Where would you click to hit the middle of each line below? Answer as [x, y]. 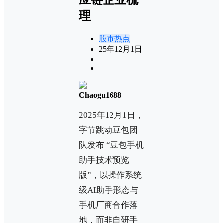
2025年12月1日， [111, 115]
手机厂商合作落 [108, 205]
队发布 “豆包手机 [111, 145]
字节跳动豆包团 [108, 130]
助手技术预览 [104, 160]
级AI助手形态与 [109, 190]
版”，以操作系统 [110, 175]
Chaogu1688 [100, 95]
